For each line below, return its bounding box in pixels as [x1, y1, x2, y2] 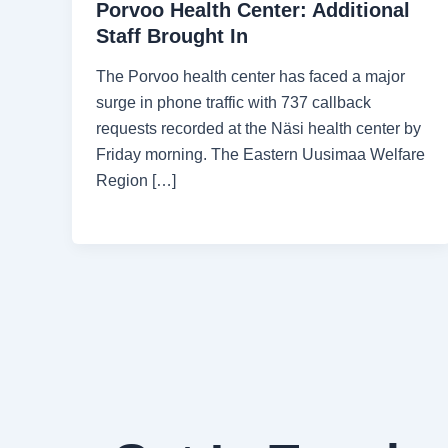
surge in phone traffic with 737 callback [96, 94, 371, 112]
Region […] [96, 172, 176, 190]
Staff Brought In [96, 24, 248, 47]
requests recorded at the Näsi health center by [96, 120, 421, 138]
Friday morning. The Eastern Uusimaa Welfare [96, 146, 425, 164]
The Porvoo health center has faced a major [96, 68, 405, 86]
